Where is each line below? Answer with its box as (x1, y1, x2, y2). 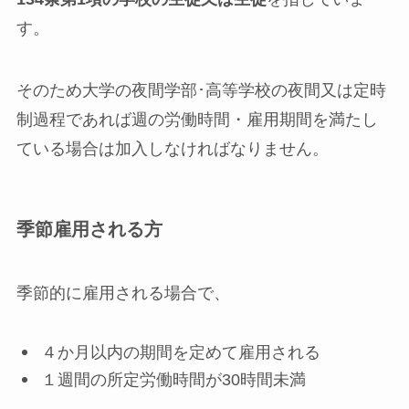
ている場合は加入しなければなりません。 (16, 140, 329, 159)
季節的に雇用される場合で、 (16, 283, 230, 302)
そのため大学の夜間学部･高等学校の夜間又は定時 (16, 81, 386, 100)
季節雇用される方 (16, 219, 163, 240)
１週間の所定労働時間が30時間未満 (40, 371, 306, 389)
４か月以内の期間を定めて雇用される (40, 342, 320, 362)
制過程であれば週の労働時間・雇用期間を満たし (16, 110, 378, 130)
